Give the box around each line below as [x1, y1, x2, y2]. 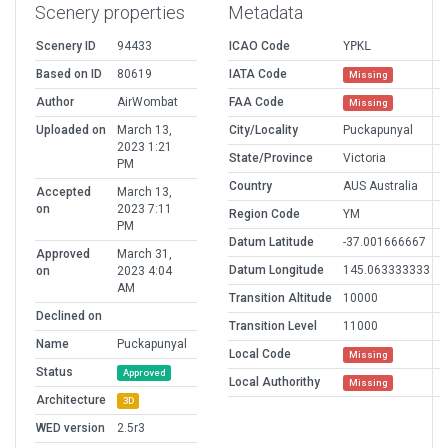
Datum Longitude [229, 263, 324, 278]
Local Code [229, 347, 291, 362]
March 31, [117, 247, 172, 262]
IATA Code [229, 67, 287, 82]
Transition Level [229, 319, 317, 334]
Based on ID [36, 67, 102, 82]
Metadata [228, 2, 303, 24]
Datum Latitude [229, 235, 314, 250]
